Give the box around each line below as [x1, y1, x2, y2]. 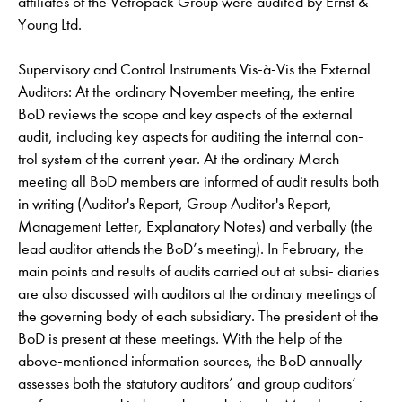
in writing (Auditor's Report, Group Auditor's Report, [18, 195, 332, 214]
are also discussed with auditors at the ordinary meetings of [18, 284, 376, 303]
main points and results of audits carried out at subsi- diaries [18, 262, 379, 281]
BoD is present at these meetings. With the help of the [18, 329, 343, 348]
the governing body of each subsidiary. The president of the [18, 307, 379, 326]
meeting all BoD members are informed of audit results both [18, 172, 379, 191]
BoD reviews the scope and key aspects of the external [18, 105, 353, 124]
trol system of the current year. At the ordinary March [18, 150, 339, 169]
